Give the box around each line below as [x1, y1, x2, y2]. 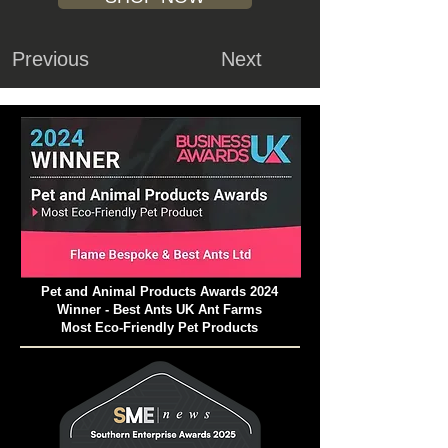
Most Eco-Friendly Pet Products [61, 320, 258, 336]
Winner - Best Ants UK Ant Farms [57, 302, 262, 318]
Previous [12, 48, 89, 71]
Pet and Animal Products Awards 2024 [41, 284, 278, 300]
